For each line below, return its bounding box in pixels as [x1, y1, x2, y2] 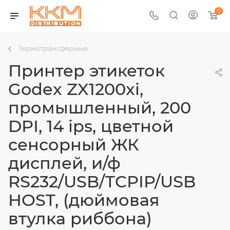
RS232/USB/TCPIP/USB [8, 171, 196, 191]
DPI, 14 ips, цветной [8, 116, 174, 136]
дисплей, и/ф [8, 153, 121, 173]
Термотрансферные [18, 44, 88, 52]
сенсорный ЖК [8, 135, 139, 155]
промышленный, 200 [8, 98, 191, 118]
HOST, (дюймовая [8, 190, 160, 210]
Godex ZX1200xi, [8, 79, 143, 99]
